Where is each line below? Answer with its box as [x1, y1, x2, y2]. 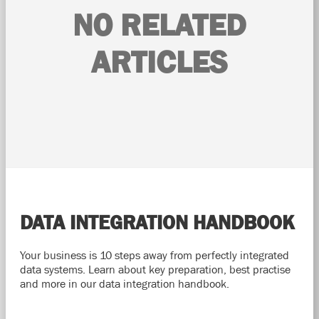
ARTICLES [91, 43, 228, 80]
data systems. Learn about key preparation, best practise [20, 262, 291, 276]
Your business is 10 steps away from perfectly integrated [20, 248, 289, 261]
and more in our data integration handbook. [20, 276, 229, 290]
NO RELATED [73, 6, 246, 43]
